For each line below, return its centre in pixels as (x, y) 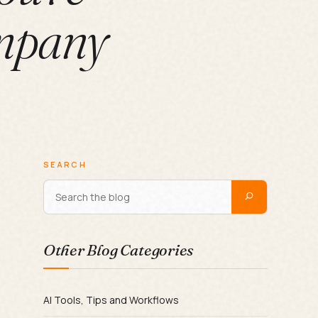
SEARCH (65, 164)
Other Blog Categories (118, 250)
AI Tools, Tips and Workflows (111, 300)
